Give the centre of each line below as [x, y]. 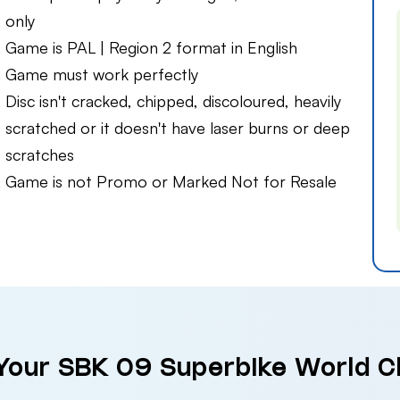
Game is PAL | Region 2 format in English [151, 48]
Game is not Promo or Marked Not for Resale [171, 182]
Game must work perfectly [102, 75]
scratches [40, 155]
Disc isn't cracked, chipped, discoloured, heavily [173, 101]
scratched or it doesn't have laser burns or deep [178, 128]
